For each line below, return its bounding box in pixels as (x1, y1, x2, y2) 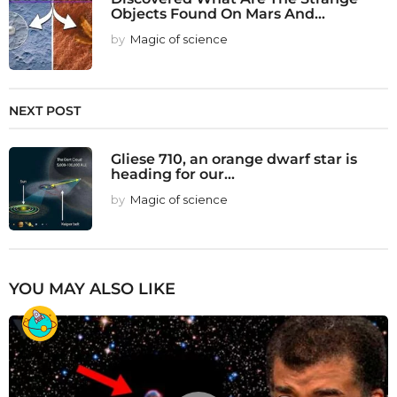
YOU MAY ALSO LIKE (9, 279, 175, 300)
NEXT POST (9, 103, 81, 120)
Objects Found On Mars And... (111, 4, 325, 23)
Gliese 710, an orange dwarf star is (111, 150, 357, 168)
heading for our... (111, 165, 235, 183)
